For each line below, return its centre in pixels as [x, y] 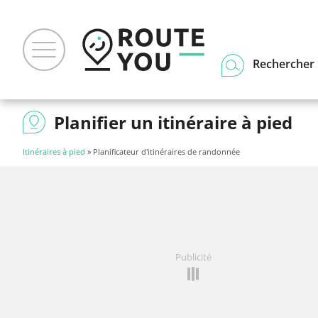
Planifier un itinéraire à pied [173, 122]
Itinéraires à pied [54, 152]
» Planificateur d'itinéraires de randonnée [163, 152]
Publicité [193, 257]
